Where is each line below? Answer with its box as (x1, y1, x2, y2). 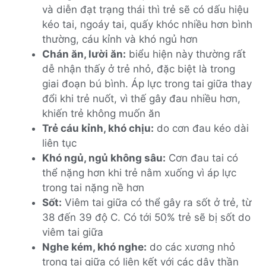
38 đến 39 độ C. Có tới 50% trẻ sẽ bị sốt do (42, 211, 251, 223)
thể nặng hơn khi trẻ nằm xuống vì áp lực (42, 166, 236, 179)
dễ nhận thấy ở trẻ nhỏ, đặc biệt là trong (42, 62, 235, 75)
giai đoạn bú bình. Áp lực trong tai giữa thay (42, 77, 252, 90)
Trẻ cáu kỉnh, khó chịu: (42, 122, 154, 134)
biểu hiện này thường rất (126, 47, 246, 60)
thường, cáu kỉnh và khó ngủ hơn (42, 33, 198, 45)
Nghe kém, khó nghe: (42, 240, 147, 253)
